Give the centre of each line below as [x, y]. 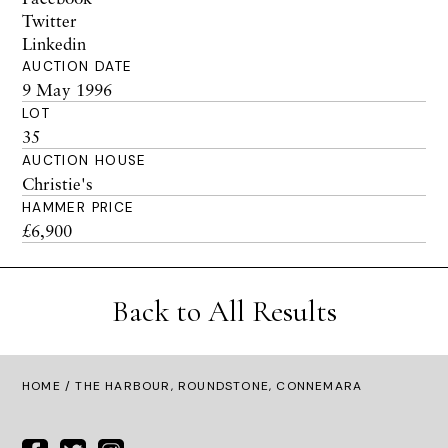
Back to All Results [224, 311]
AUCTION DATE [77, 66]
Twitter [49, 20]
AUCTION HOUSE [84, 160]
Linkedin [54, 43]
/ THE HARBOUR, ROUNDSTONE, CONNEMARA [211, 386]
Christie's [57, 183]
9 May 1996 [67, 89]
